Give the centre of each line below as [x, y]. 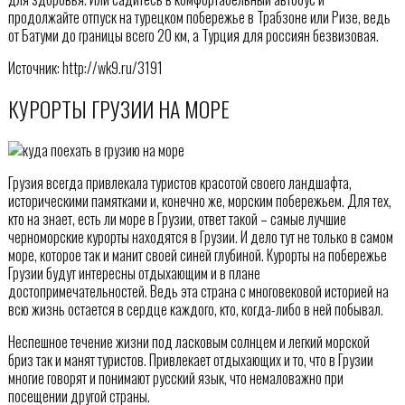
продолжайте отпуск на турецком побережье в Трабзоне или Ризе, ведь [199, 17]
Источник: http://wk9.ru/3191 [85, 67]
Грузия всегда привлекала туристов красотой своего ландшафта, [179, 182]
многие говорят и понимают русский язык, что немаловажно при [175, 377]
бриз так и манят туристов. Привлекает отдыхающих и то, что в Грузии [190, 359]
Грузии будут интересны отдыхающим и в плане [134, 273]
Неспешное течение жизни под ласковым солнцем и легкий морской [188, 341]
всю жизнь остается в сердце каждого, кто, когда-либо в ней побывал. [195, 309]
